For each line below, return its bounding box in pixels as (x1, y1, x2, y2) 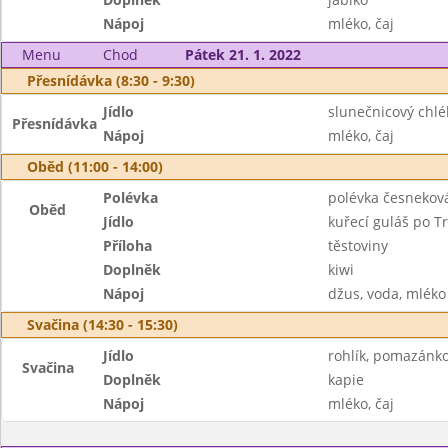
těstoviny (327, 236, 388, 255)
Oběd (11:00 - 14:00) (27, 157, 163, 176)
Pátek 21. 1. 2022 (184, 45, 301, 64)
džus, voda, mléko (327, 284, 446, 303)
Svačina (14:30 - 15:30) (27, 315, 178, 334)
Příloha (103, 236, 153, 255)
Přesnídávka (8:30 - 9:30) (27, 71, 195, 90)
